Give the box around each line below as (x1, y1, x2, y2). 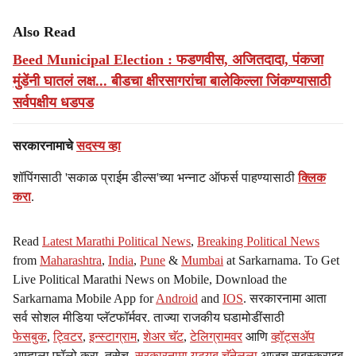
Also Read (13, 24, 75, 40)
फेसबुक (13, 330, 47, 343)
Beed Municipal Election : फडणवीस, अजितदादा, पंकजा (13, 52, 323, 68)
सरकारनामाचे (13, 139, 76, 153)
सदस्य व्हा (76, 139, 121, 153)
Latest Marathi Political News (42, 234, 191, 248)
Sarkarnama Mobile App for (13, 292, 156, 305)
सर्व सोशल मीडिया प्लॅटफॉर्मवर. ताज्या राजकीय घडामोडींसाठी (13, 311, 284, 324)
